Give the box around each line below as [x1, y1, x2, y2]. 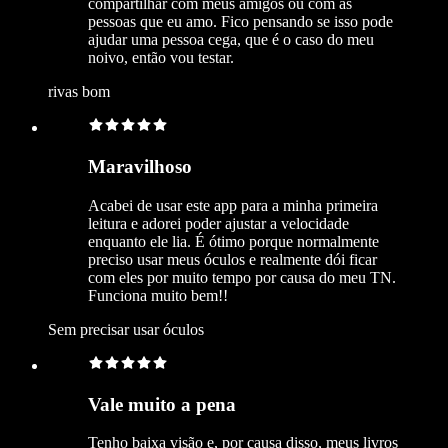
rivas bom [48, 83, 110, 101]
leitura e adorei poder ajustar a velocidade [88, 214, 349, 232]
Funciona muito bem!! [88, 286, 228, 304]
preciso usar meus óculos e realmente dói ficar [88, 250, 377, 268]
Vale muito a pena [88, 393, 236, 415]
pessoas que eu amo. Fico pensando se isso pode [88, 13, 393, 31]
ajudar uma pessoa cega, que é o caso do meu [88, 31, 374, 49]
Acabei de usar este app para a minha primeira [88, 196, 378, 214]
